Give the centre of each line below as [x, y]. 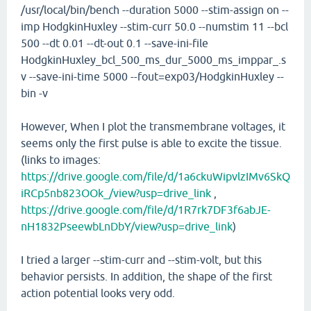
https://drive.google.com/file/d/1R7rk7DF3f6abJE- [146, 210]
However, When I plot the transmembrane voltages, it [153, 126]
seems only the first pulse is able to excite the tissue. [151, 143]
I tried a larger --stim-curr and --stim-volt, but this [141, 260]
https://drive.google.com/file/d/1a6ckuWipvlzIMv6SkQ [155, 176]
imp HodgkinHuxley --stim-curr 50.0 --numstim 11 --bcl [154, 26]
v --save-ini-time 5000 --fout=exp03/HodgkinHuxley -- [152, 76]
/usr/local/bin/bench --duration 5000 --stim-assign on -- [155, 10]
